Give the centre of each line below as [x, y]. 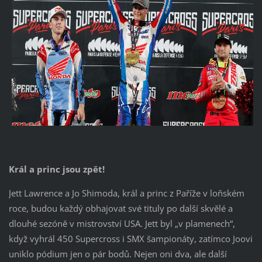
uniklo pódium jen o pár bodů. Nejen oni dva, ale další [118, 254]
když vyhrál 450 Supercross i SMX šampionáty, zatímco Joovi [130, 239]
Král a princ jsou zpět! [56, 169]
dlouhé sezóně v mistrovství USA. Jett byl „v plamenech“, [122, 224]
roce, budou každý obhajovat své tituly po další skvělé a [120, 208]
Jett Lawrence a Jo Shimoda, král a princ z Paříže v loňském [126, 193]
